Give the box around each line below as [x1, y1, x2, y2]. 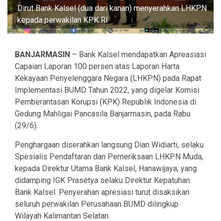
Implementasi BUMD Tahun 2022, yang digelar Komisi [15, 85, 199, 95]
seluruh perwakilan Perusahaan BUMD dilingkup [15, 199, 179, 209]
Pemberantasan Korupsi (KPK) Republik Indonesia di [15, 97, 196, 107]
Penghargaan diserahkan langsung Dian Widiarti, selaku [15, 140, 204, 150]
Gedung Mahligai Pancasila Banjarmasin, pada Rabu [15, 109, 190, 119]
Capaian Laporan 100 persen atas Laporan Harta [15, 62, 180, 72]
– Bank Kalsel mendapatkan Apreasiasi [70, 50, 206, 60]
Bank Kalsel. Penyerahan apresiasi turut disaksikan [15, 187, 189, 197]
